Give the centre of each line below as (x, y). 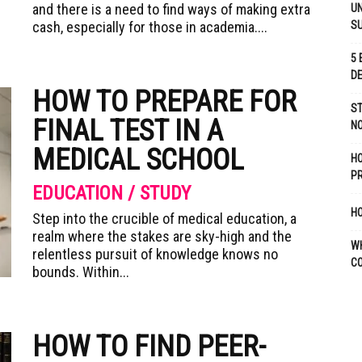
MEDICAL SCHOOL (138, 160)
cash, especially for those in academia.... (150, 27)
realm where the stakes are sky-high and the (162, 236)
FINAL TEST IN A (128, 131)
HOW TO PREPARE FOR (164, 102)
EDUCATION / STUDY (112, 193)
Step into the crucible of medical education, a (164, 219)
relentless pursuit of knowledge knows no (155, 254)
